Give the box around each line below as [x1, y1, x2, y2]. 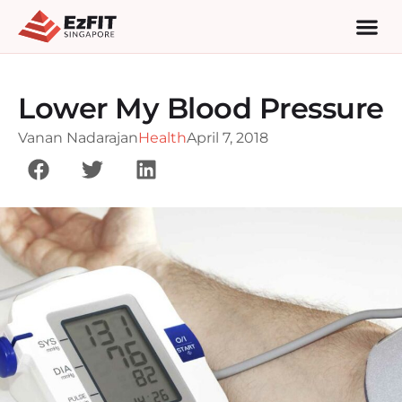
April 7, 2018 [187, 129, 268, 146]
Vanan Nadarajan [18, 129, 138, 146]
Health [138, 129, 187, 146]
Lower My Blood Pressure [18, 91, 384, 126]
